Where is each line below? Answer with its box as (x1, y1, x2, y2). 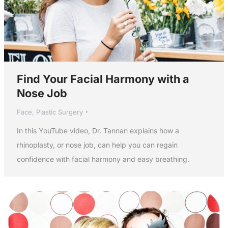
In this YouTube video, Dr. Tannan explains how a (16, 126, 179, 135)
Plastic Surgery (36, 108, 83, 117)
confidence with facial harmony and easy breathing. (16, 155, 189, 164)
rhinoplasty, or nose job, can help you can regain (16, 140, 178, 150)
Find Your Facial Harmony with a (16, 72, 189, 86)
